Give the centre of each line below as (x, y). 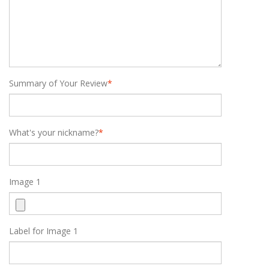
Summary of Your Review (58, 83)
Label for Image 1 (44, 231)
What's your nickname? (54, 132)
